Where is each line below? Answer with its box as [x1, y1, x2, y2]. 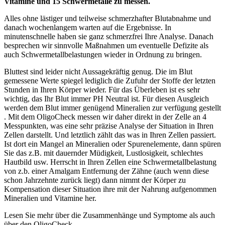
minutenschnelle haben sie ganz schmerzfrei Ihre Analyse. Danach [4, 32, 213, 41]
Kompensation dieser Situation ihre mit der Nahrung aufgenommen [4, 185, 216, 194]
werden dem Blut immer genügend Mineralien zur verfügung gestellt [4, 103, 221, 113]
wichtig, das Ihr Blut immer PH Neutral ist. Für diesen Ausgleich [4, 94, 209, 103]
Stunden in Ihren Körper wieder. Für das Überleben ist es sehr [4, 85, 200, 94]
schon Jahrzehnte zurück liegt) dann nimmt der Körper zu [4, 176, 186, 185]
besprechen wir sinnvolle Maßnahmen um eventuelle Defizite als [4, 41, 208, 50]
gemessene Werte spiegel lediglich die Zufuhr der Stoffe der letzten [4, 76, 215, 85]
